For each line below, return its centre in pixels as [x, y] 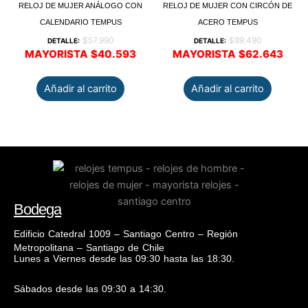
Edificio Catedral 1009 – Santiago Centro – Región [126, 234]
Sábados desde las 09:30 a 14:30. [90, 289]
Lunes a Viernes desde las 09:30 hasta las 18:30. [124, 258]
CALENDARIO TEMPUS [80, 22]
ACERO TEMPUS [228, 22]
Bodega [37, 209]
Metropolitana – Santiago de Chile [89, 248]
